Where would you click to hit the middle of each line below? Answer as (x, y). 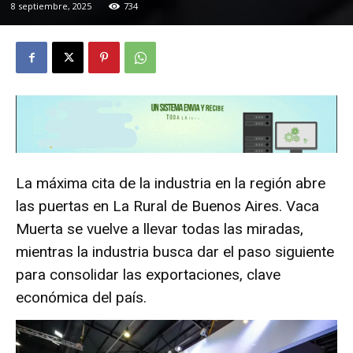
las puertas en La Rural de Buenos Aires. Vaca (167, 206)
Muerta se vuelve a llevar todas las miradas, (160, 229)
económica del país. (81, 298)
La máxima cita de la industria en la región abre (171, 184)
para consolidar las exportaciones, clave (148, 275)
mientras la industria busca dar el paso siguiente (175, 252)
